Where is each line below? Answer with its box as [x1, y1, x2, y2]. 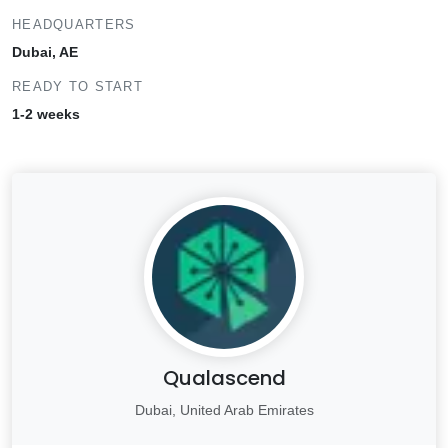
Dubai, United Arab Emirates [134, 402, 314, 418]
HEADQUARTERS [12, 17, 136, 32]
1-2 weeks [12, 106, 80, 122]
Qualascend [162, 364, 286, 392]
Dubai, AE [12, 44, 78, 60]
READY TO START [12, 79, 143, 94]
